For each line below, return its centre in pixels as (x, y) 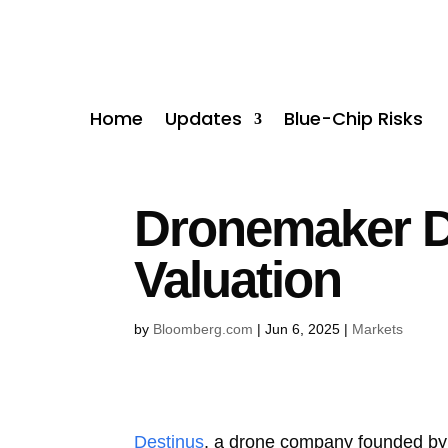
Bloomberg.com (203, 328)
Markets (378, 328)
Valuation (238, 279)
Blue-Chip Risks (354, 118)
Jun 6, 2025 (303, 328)
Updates (204, 118)
